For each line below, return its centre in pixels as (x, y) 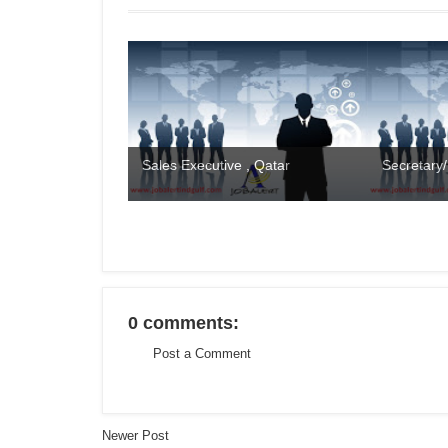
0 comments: (183, 323)
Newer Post (135, 435)
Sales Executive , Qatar (216, 165)
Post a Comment (202, 353)
